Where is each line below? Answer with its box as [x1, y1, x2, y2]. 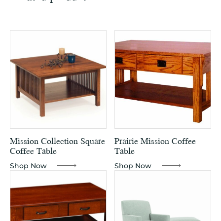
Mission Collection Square [10, 134, 105, 148]
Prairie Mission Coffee [114, 134, 196, 148]
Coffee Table [10, 144, 57, 158]
